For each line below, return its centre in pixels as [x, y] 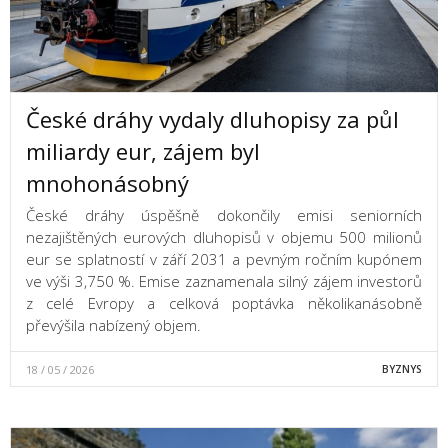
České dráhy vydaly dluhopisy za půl [212, 119]
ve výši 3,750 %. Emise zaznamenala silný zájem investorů [224, 281]
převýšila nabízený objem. [113, 325]
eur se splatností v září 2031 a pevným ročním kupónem [224, 259]
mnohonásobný [107, 183]
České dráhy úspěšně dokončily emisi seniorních [224, 215]
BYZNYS [401, 369]
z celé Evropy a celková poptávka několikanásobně [224, 303]
